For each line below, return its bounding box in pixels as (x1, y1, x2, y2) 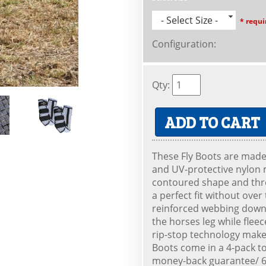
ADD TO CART (164, 112, 261, 133)
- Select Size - (161, 14, 218, 27)
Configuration (152, 37, 214, 50)
